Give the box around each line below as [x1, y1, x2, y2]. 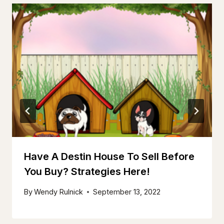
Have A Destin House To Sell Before [24, 150, 194, 162]
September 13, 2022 [93, 187, 161, 196]
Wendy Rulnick [34, 187, 83, 196]
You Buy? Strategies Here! [24, 165, 150, 177]
